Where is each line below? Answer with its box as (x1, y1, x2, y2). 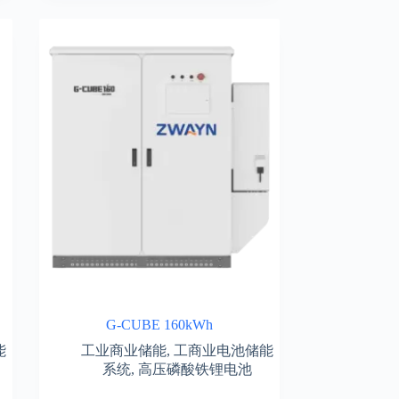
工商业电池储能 (173, 342, 273, 358)
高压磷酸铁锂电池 (137, 361, 252, 377)
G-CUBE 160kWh (105, 316, 213, 332)
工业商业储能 (80, 342, 167, 358)
